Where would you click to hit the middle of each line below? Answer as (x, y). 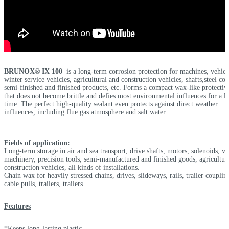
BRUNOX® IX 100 (33, 72)
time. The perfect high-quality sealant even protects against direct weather (111, 104)
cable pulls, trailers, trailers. (44, 184)
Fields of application (36, 143)
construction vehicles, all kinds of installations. (72, 168)
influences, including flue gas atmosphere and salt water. (86, 112)
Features (17, 207)
